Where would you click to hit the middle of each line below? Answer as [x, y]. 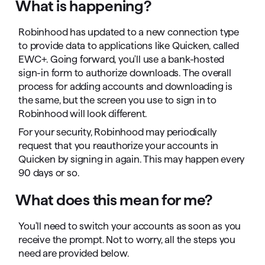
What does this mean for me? [114, 200]
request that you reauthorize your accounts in [119, 146]
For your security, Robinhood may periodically [118, 132]
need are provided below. [74, 253]
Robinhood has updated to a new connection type [129, 32]
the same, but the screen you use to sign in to [118, 100]
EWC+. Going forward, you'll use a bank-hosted [122, 59]
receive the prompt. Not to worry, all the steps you [127, 240]
